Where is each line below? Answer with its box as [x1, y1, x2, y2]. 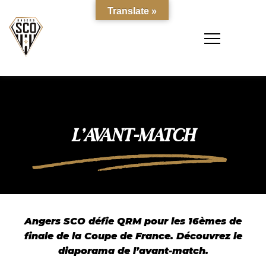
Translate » [107, 6, 157, 16]
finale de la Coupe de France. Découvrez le [24, 230, 242, 242]
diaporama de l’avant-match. [58, 245, 208, 256]
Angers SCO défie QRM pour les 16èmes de [24, 216, 242, 227]
